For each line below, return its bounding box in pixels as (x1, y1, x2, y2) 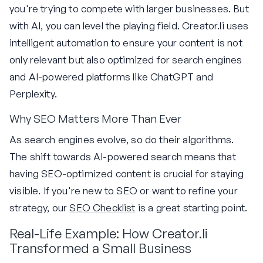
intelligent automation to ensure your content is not (9, 36, 242, 49)
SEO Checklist (69, 201, 136, 214)
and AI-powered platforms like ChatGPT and (9, 70, 213, 83)
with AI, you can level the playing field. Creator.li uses (9, 19, 249, 32)
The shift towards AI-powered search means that (9, 150, 236, 163)
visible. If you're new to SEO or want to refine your (9, 184, 238, 197)
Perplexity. (9, 87, 57, 100)
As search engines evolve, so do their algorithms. (9, 133, 234, 146)
